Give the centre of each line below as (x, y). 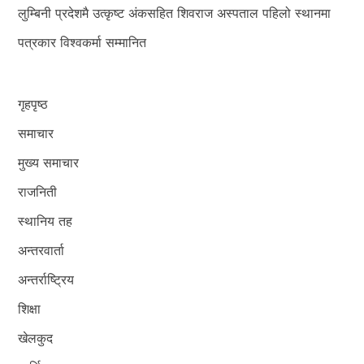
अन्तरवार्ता (41, 250)
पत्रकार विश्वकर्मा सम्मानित (84, 42)
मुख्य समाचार (49, 162)
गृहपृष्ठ (33, 104)
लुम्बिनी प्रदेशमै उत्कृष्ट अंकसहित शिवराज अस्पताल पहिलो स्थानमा (175, 13)
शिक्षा (30, 308)
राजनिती (38, 191)
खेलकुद (36, 338)
